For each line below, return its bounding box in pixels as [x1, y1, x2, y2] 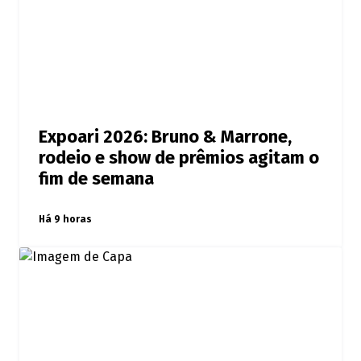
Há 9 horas [39, 214, 92, 226]
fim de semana [39, 168, 154, 190]
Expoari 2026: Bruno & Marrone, [39, 127, 292, 148]
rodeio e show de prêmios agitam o [39, 147, 319, 169]
